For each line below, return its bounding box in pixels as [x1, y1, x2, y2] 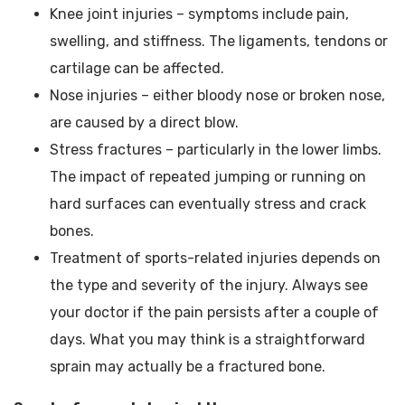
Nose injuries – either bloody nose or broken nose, [50, 87, 385, 105]
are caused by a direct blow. [50, 114, 239, 132]
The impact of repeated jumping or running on [50, 168, 366, 186]
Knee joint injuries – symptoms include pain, [50, 5, 349, 24]
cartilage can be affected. [50, 60, 224, 78]
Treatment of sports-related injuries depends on [50, 250, 381, 268]
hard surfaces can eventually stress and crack [50, 195, 366, 213]
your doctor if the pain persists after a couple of [50, 304, 379, 322]
